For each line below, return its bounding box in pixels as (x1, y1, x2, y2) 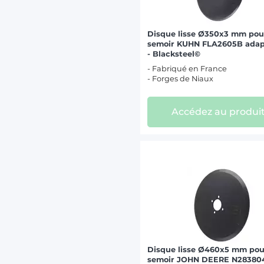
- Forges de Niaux (147, 74, 214, 83)
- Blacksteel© (147, 49, 201, 58)
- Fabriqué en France (147, 64, 227, 73)
